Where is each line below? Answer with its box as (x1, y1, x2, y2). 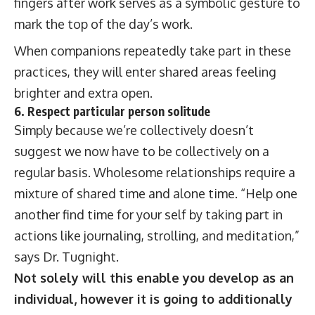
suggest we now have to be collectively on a (14, 143, 269, 159)
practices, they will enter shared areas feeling (14, 63, 276, 79)
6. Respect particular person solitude (14, 103, 210, 119)
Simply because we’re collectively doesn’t (14, 122, 254, 138)
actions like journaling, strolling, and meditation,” (14, 227, 300, 243)
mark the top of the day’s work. (14, 16, 193, 32)
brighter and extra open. (14, 84, 153, 101)
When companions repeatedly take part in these (14, 42, 291, 58)
